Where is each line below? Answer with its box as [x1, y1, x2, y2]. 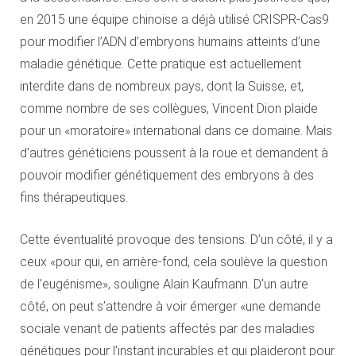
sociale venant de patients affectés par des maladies [20, 321, 315, 337]
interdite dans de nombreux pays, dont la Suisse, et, [20, 79, 304, 95]
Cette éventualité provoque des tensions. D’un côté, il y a [20, 232, 333, 248]
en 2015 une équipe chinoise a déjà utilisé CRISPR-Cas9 [20, 12, 329, 28]
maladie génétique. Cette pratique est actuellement [20, 56, 301, 72]
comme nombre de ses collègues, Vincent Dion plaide [20, 101, 318, 117]
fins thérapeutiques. [20, 190, 128, 206]
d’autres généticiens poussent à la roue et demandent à [20, 145, 328, 161]
